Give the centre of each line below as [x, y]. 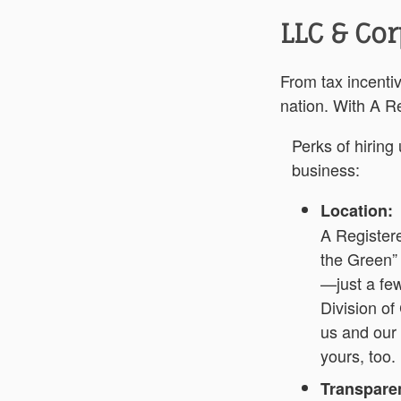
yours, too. [358, 356]
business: [325, 170]
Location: [356, 211]
